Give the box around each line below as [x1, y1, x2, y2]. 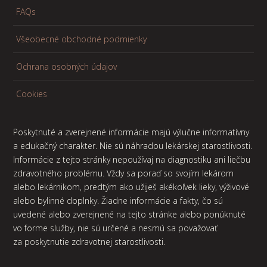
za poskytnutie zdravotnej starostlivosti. [13, 236, 166, 248]
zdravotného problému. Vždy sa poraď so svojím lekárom [13, 167, 234, 179]
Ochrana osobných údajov [16, 61, 117, 73]
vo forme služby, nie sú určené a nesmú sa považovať [13, 222, 218, 234]
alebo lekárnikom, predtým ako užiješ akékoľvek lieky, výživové [13, 181, 250, 193]
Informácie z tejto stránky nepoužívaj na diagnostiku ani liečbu [13, 154, 251, 166]
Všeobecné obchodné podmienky [16, 33, 147, 45]
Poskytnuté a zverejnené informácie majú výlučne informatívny [13, 126, 250, 138]
